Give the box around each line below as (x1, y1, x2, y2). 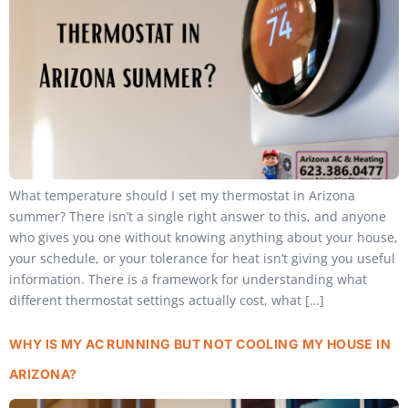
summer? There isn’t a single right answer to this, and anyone (9, 208, 386, 226)
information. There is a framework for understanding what (9, 270, 367, 289)
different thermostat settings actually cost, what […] (9, 291, 324, 310)
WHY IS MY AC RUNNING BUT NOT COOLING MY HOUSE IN (9, 335, 392, 352)
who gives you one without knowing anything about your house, (9, 229, 398, 247)
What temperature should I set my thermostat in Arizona (9, 187, 355, 205)
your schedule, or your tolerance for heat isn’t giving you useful (9, 250, 395, 268)
